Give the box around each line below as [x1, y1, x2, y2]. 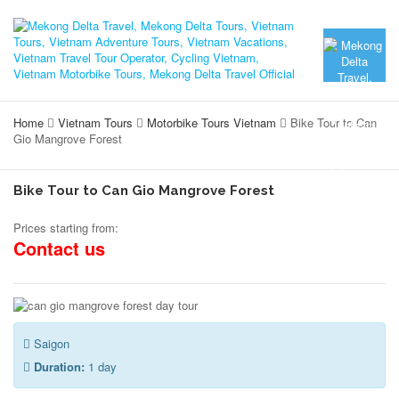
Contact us [13, 235, 105, 261]
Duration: [34, 358, 85, 375]
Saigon [30, 335, 69, 352]
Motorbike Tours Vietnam [147, 114, 276, 131]
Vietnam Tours [58, 114, 133, 131]
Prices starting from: [13, 219, 118, 236]
